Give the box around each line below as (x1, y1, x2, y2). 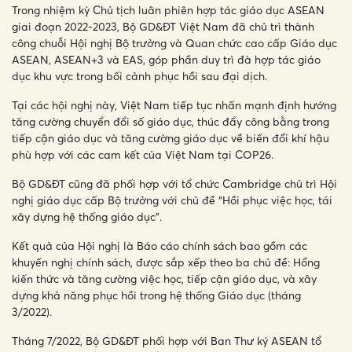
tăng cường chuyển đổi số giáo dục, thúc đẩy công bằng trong (12, 115, 329, 129)
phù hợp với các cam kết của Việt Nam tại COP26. (12, 148, 273, 162)
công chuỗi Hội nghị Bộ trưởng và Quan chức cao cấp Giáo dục (12, 36, 337, 50)
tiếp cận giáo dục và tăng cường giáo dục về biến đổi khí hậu (12, 131, 329, 145)
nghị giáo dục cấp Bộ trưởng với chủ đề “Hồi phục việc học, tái (12, 193, 332, 207)
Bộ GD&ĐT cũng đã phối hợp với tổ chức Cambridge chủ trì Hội (12, 177, 337, 191)
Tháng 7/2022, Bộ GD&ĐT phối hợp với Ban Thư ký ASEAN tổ (12, 334, 321, 348)
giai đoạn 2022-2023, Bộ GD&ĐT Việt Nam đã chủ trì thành (12, 20, 314, 34)
